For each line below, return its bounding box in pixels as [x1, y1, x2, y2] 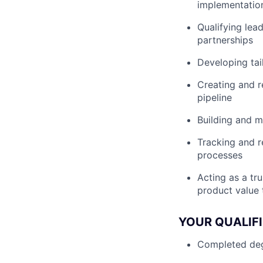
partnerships [197, 34, 253, 46]
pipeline [197, 92, 232, 104]
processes [197, 149, 242, 161]
